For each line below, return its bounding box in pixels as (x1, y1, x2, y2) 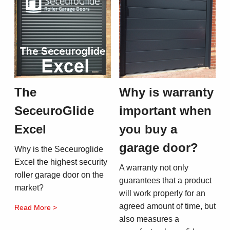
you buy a (119, 122, 177, 137)
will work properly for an (119, 189, 205, 198)
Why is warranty (119, 85, 214, 100)
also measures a (119, 215, 179, 224)
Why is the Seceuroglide (14, 145, 103, 154)
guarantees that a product (119, 176, 212, 185)
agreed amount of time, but (119, 202, 216, 211)
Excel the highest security (14, 158, 107, 167)
